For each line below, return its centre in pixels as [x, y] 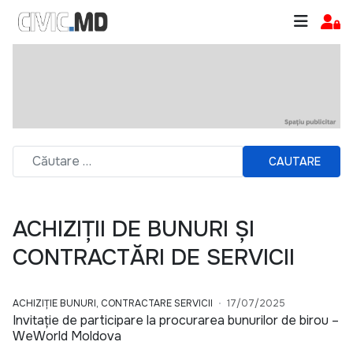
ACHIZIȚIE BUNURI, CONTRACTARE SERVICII [113, 304]
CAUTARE [295, 161]
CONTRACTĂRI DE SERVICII [154, 258]
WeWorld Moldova [67, 336]
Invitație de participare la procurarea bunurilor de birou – [176, 321]
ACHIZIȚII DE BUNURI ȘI [134, 230]
